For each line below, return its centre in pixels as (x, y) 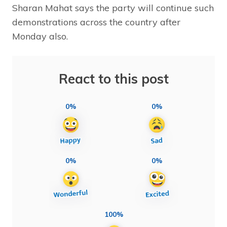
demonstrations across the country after (96, 22)
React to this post (113, 79)
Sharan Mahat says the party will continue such (113, 8)
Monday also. (40, 36)
